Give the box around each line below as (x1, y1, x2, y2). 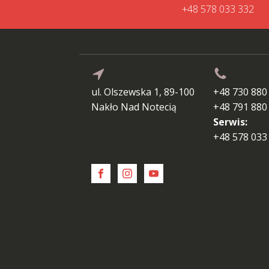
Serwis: (213, 115, 247, 128)
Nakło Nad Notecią (91, 100, 177, 113)
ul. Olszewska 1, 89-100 (91, 85, 195, 98)
